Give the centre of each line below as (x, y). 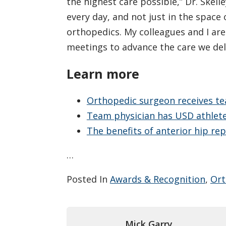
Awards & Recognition (157, 179)
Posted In (88, 179)
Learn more (103, 74)
